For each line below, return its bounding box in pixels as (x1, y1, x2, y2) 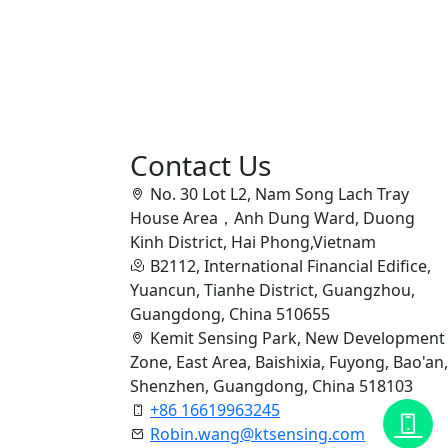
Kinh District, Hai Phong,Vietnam (130, 230, 376, 253)
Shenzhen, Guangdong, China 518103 (130, 374, 413, 397)
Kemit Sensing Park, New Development (150, 326, 445, 349)
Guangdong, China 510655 (130, 302, 330, 325)
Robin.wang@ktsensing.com (150, 422, 365, 445)
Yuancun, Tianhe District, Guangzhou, (130, 278, 415, 301)
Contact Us (130, 145, 271, 184)
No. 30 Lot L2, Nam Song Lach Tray (150, 182, 409, 205)
